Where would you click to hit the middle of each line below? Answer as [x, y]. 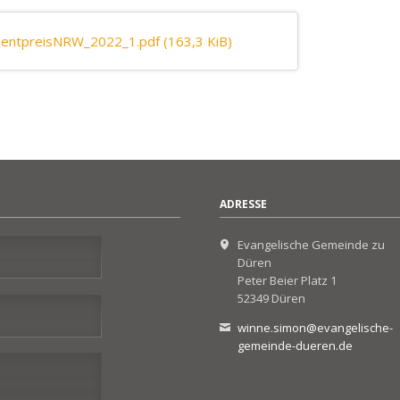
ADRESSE [243, 204]
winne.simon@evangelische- [315, 328]
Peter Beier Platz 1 [287, 281]
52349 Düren [271, 299]
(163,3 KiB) [198, 41]
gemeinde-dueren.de [295, 346]
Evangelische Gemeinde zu [311, 245]
